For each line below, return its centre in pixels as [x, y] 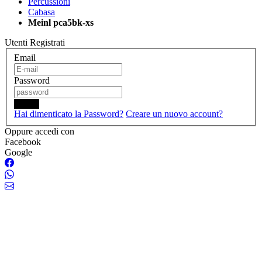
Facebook [23, 142]
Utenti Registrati [35, 42]
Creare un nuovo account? [174, 113]
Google [18, 152]
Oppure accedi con [39, 131]
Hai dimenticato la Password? [69, 113]
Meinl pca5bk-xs [61, 23]
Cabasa [42, 12]
